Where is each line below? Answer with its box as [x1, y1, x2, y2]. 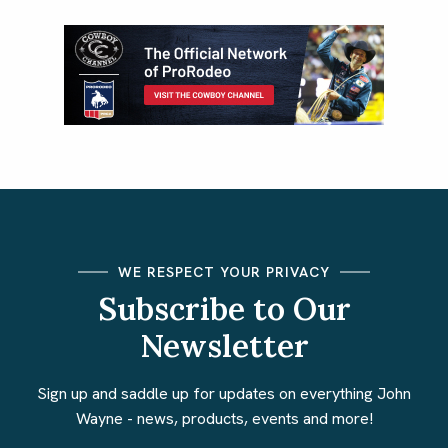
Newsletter [139, 325, 309, 366]
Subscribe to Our [97, 288, 351, 329]
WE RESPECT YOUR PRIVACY [118, 262, 330, 281]
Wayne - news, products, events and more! [75, 407, 373, 429]
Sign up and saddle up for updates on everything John [37, 382, 411, 404]
